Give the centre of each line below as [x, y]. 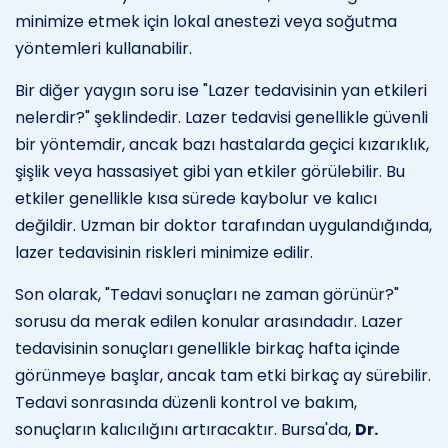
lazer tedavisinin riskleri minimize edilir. [164, 252]
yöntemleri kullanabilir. [103, 48]
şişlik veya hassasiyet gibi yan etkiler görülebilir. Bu [210, 171]
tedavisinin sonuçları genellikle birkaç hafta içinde [207, 348]
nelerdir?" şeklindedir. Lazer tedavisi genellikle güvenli [221, 117]
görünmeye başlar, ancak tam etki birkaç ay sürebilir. [223, 375]
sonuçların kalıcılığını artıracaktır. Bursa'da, [185, 429]
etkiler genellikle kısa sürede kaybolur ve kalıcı [196, 198]
